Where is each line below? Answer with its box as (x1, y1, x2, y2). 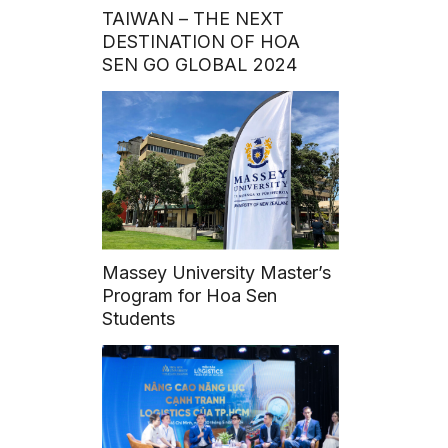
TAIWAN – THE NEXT (102, 7, 285, 29)
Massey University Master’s (102, 261, 332, 283)
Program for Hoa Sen (102, 284, 278, 306)
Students (102, 307, 176, 329)
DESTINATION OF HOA (102, 30, 301, 52)
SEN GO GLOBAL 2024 (102, 53, 298, 75)
